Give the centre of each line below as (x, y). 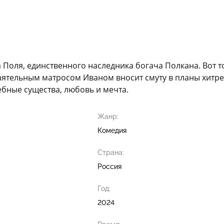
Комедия (112, 130)
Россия (109, 166)
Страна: (111, 152)
